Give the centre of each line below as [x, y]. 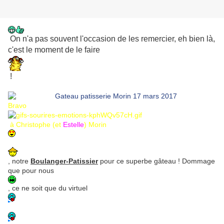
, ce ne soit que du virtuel [48, 188]
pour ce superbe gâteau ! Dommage [156, 161]
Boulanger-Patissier [64, 161]
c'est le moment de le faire [54, 50]
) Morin [96, 125]
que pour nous [31, 171]
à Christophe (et [35, 125]
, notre [19, 161]
